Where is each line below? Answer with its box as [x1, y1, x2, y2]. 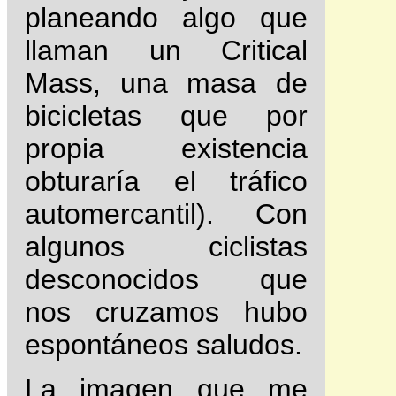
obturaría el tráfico [25, 164, 308, 197]
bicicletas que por [25, 99, 308, 132]
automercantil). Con [25, 197, 308, 230]
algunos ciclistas [25, 230, 308, 263]
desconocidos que [25, 263, 308, 295]
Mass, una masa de [25, 66, 308, 99]
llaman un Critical [25, 34, 308, 66]
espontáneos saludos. [25, 328, 302, 361]
